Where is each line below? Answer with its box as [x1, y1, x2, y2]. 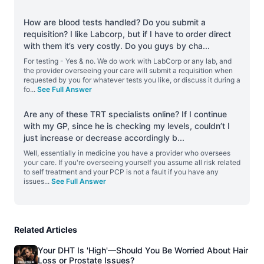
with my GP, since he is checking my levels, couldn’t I [24, 121, 230, 131]
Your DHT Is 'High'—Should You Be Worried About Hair [38, 245, 248, 255]
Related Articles [14, 225, 77, 235]
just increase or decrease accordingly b [24, 133, 177, 143]
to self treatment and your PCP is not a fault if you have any [24, 167, 219, 176]
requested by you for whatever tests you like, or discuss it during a [24, 75, 240, 84]
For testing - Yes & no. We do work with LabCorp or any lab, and [24, 57, 232, 65]
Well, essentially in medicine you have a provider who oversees [24, 148, 230, 157]
